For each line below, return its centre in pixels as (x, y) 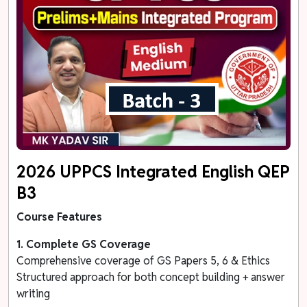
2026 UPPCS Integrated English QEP (153, 171)
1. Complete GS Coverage (84, 244)
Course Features (60, 217)
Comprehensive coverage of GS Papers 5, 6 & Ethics (144, 260)
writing (34, 293)
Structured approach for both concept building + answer (151, 277)
